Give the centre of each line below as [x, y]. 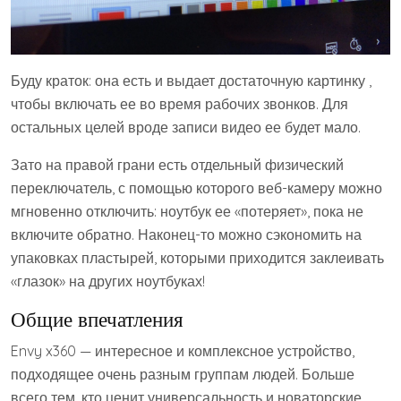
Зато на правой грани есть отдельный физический [177, 165]
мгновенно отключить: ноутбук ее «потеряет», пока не [187, 212]
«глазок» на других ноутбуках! [108, 282]
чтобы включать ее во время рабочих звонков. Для [179, 104]
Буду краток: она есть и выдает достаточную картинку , [191, 81]
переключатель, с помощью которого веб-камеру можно [196, 188]
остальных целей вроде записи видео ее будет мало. [186, 128]
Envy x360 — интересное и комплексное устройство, [183, 351]
